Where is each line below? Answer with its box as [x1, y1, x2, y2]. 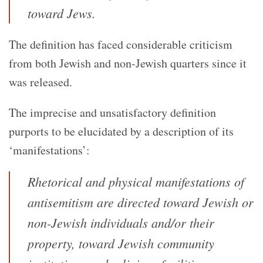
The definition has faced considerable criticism [9, 36, 232, 52]
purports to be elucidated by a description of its [9, 123, 234, 139]
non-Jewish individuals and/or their [28, 213, 214, 231]
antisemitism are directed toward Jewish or [28, 193, 254, 211]
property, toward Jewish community [28, 234, 214, 252]
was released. [9, 73, 72, 90]
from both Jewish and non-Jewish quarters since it [9, 55, 247, 71]
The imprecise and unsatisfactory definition [9, 104, 216, 120]
